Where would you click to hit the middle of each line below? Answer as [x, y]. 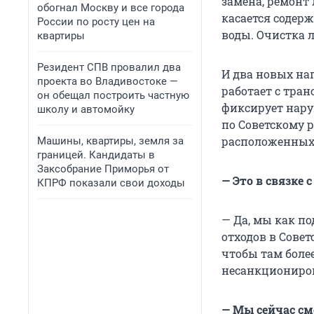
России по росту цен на [96, 22]
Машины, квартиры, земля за [110, 141]
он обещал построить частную [113, 95]
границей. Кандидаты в [96, 155]
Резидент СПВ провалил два [109, 67]
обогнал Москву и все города [111, 8]
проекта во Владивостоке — [108, 81]
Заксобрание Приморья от [103, 169]
